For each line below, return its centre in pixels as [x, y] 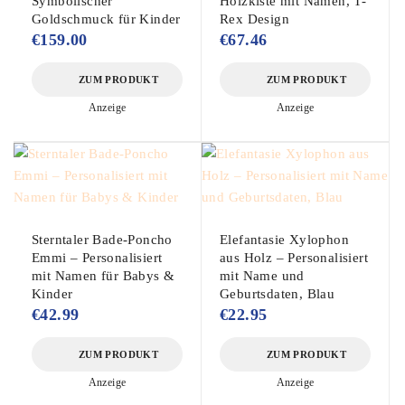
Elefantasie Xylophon [285, 240]
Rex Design [255, 19]
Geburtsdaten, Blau [278, 294]
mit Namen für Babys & [104, 276]
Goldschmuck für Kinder [106, 19]
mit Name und [262, 276]
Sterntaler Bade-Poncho [102, 240]
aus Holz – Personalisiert [294, 258]
